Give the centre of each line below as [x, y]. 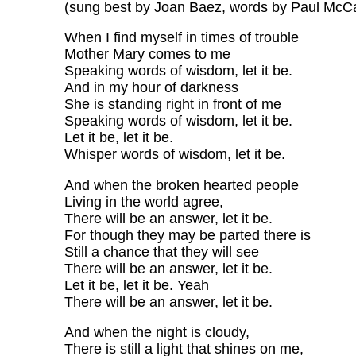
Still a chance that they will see [161, 252]
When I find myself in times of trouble [181, 38]
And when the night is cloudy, [157, 333]
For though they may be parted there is [187, 235]
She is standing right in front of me [172, 104]
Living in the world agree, [143, 201]
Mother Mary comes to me [147, 54]
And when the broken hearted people [181, 185]
